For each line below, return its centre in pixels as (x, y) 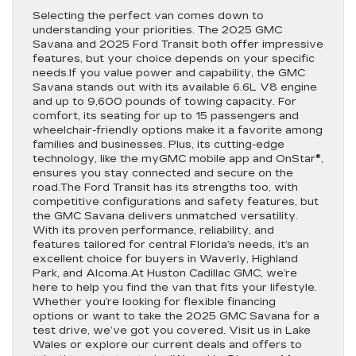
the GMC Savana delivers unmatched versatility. (165, 216)
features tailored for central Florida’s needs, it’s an (171, 245)
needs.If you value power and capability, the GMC (169, 73)
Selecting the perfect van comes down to (148, 16)
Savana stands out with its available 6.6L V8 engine (175, 87)
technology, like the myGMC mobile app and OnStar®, (178, 159)
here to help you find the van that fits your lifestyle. (175, 288)
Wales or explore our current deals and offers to (167, 345)
